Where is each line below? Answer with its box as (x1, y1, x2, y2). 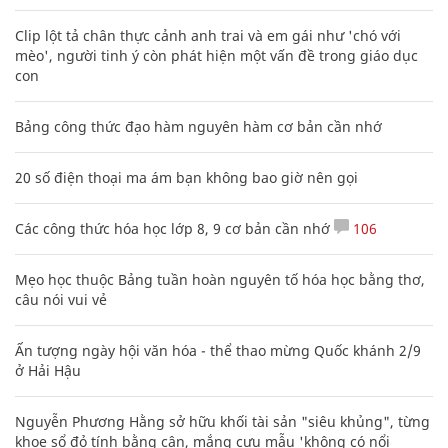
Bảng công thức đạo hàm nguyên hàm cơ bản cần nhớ (15, 116, 382, 136)
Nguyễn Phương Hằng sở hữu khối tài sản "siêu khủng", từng (15, 411, 430, 431)
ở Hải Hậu (15, 360, 81, 380)
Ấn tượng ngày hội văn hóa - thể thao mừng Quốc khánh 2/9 (15, 340, 421, 360)
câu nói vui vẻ (15, 289, 107, 309)
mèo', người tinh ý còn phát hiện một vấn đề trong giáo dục (15, 45, 418, 65)
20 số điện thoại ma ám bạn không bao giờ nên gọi (15, 167, 358, 187)
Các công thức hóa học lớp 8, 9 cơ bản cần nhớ (15, 218, 330, 238)
